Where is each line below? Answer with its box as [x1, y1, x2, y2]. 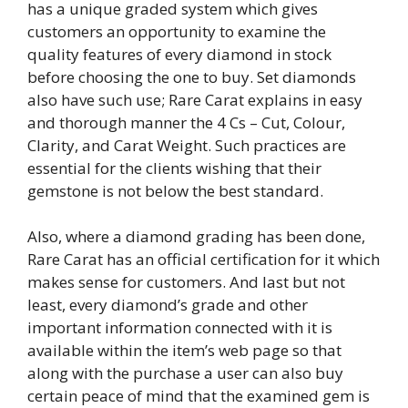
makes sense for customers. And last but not [27, 271, 345, 293]
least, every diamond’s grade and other [27, 294, 308, 316]
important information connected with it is [27, 317, 332, 339]
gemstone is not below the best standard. [27, 179, 323, 201]
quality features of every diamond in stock [27, 43, 331, 65]
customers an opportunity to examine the [27, 20, 326, 42]
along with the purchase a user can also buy [27, 362, 343, 384]
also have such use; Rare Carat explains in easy [27, 88, 362, 110]
